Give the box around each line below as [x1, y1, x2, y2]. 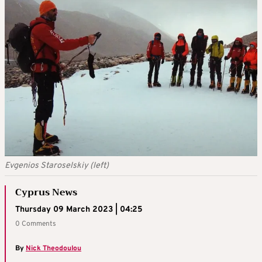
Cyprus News [15, 184, 77, 201]
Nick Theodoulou [26, 244, 81, 254]
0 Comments [15, 219, 56, 229]
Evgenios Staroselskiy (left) [5, 160, 109, 172]
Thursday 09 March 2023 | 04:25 [15, 205, 143, 215]
